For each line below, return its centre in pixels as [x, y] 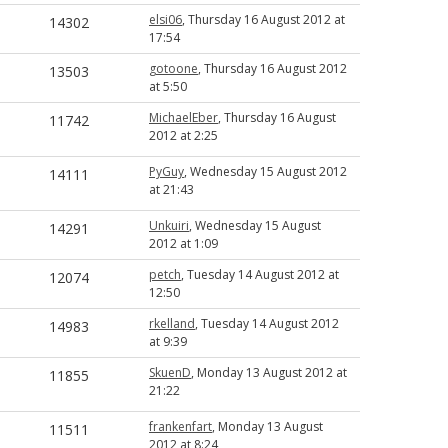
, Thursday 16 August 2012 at [263, 19]
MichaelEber [183, 117]
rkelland [172, 323]
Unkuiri [169, 225]
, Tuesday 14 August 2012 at [260, 274]
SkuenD [170, 372]
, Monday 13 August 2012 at [269, 372]
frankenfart [180, 426]
